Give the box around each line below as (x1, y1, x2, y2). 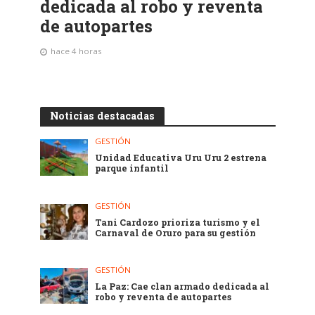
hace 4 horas (50, 46, 102, 57)
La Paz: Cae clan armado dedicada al (95, 280, 270, 292)
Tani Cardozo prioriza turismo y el (95, 216, 261, 228)
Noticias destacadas (49, 109, 155, 123)
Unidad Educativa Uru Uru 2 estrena (95, 152, 267, 164)
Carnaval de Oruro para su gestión (95, 226, 257, 238)
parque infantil (95, 162, 169, 174)
